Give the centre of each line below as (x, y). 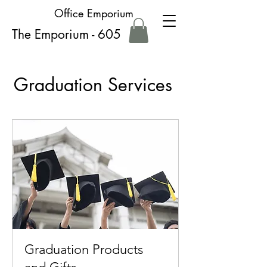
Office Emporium (95, 13)
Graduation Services (95, 85)
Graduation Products (84, 250)
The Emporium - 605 (66, 34)
